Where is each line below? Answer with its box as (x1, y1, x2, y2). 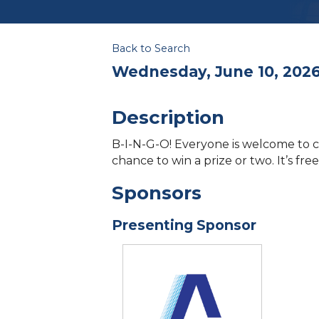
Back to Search (112, 42, 190, 56)
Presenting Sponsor (112, 216, 256, 234)
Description (112, 106, 224, 130)
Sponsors (112, 182, 202, 205)
